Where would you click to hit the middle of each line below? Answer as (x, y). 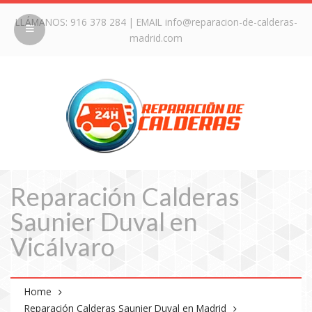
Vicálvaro (63, 247)
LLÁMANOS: (42, 22)
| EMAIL (145, 22)
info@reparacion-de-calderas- (231, 22)
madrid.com (156, 38)
